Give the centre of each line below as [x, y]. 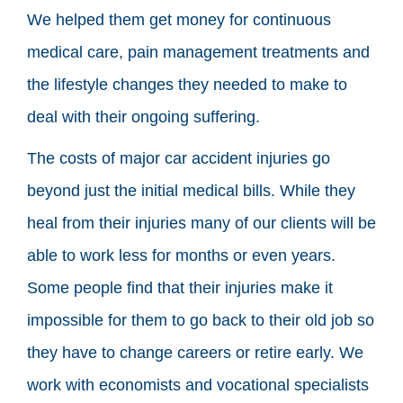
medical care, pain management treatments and [198, 52]
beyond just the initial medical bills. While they [191, 190]
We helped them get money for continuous [179, 19]
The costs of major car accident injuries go [179, 158]
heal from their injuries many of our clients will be [201, 223]
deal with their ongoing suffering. [143, 116]
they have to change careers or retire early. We [195, 352]
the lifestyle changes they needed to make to [187, 84]
